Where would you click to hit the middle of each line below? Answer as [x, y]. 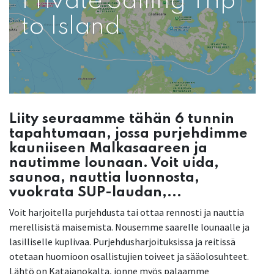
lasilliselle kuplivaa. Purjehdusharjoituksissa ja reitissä [122, 242]
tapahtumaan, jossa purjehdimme [128, 134]
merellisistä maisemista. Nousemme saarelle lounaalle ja [129, 227]
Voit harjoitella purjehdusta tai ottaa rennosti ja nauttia [127, 213]
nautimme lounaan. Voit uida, [114, 163]
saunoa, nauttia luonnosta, [104, 178]
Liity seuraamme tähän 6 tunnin [122, 119]
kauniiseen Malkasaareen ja [108, 149]
